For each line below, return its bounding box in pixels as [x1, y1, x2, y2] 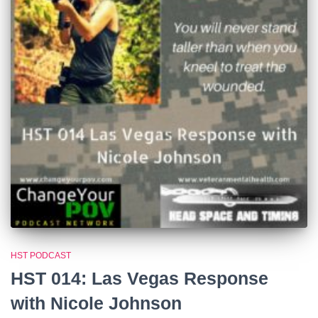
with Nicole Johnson [11, 292, 182, 313]
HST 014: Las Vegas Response [11, 268, 268, 288]
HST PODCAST [11, 250, 71, 261]
